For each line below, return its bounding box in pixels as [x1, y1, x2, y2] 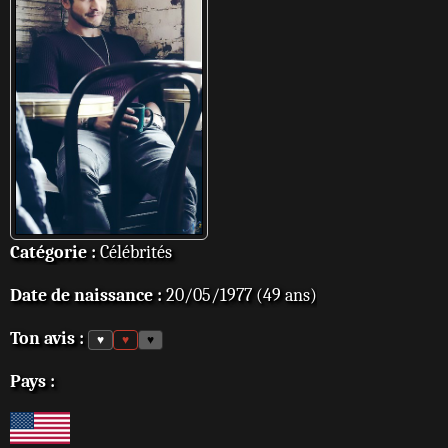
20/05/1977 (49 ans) [162, 285, 317, 306]
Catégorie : [10, 242, 96, 263]
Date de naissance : [10, 285, 162, 306]
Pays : [10, 371, 55, 392]
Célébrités [96, 242, 172, 263]
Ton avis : [10, 328, 84, 349]
